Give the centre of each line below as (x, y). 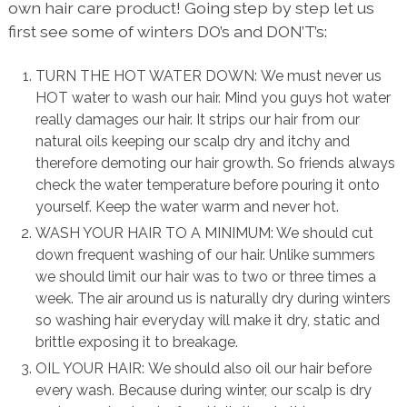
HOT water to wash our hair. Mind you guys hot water (213, 98)
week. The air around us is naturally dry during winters (213, 299)
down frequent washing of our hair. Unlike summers (206, 255)
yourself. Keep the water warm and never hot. (188, 207)
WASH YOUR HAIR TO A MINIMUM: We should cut (205, 233)
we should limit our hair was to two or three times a (206, 277)
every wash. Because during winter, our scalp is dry (204, 391)
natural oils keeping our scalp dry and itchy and (193, 142)
